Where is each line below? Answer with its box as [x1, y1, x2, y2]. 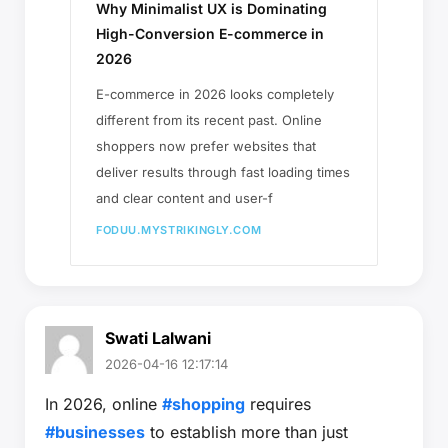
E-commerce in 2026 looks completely [96, 86, 334, 103]
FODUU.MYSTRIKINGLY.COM [96, 223, 262, 238]
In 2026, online [45, 394, 162, 415]
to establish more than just [145, 422, 348, 443]
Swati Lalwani [105, 328, 211, 349]
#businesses [45, 422, 145, 443]
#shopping [162, 394, 245, 415]
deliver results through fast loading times [96, 164, 350, 181]
